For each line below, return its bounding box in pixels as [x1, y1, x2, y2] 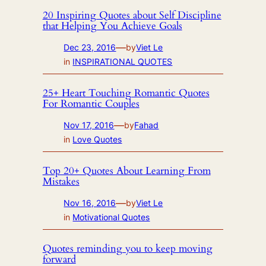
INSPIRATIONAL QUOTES [72, 56, 173, 67]
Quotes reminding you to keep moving [42, 241, 213, 255]
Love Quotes [72, 134, 122, 145]
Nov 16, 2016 [64, 198, 116, 208]
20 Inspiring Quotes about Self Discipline [42, 8, 221, 23]
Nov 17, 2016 [64, 120, 115, 131]
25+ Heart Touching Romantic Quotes [42, 86, 210, 100]
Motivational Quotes [72, 212, 150, 223]
